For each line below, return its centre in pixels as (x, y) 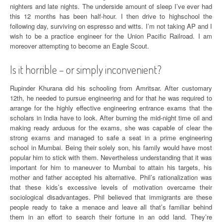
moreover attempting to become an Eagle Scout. (80, 46)
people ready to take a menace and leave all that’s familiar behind (111, 207)
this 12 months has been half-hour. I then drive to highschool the (111, 16)
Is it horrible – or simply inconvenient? (86, 69)
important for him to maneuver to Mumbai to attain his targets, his (111, 167)
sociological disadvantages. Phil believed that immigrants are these (111, 197)
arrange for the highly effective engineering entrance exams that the (111, 108)
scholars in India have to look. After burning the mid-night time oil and (111, 118)
